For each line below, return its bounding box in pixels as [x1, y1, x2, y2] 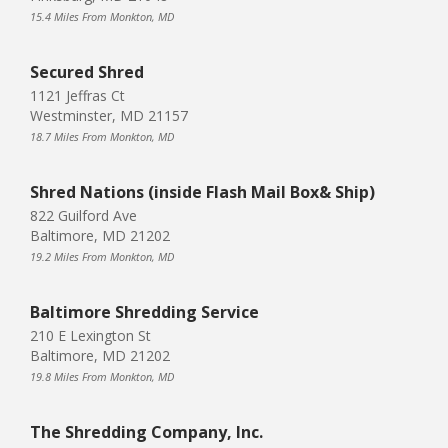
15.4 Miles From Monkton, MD [30, 8, 174, 24]
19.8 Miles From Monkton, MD [30, 368, 174, 384]
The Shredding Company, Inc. [30, 420, 263, 443]
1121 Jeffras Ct [30, 85, 125, 105]
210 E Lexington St [30, 325, 151, 345]
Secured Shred [30, 60, 144, 83]
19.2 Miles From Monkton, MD [30, 248, 174, 264]
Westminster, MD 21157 [30, 105, 188, 125]
